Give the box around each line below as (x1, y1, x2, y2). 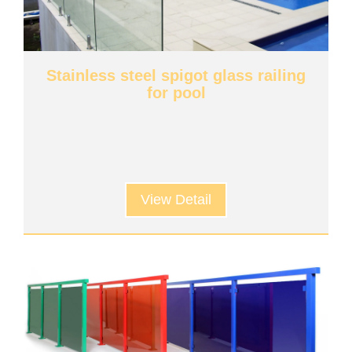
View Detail (141, 192, 211, 207)
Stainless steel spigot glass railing (46, 67, 306, 84)
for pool (146, 84, 206, 101)
